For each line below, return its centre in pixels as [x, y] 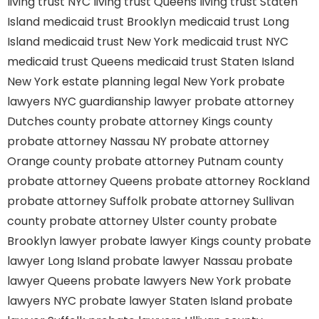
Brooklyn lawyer [52, 241]
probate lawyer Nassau [178, 261]
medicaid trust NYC [235, 42]
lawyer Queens [49, 281]
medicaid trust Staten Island [215, 62]
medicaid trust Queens [70, 62]
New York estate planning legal [94, 82]
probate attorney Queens [80, 181]
